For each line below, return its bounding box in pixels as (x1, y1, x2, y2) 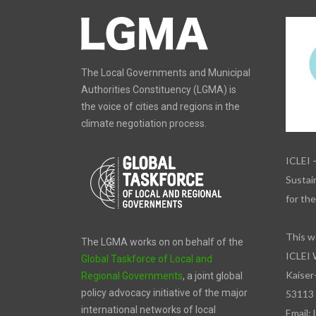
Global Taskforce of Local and (81, 253, 213, 265)
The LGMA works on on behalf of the (81, 236, 244, 248)
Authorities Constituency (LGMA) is (81, 84, 237, 96)
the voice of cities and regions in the (81, 101, 241, 113)
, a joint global (183, 270, 243, 282)
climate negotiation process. (81, 118, 207, 130)
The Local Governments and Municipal (81, 67, 251, 79)
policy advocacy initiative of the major (81, 287, 248, 299)
